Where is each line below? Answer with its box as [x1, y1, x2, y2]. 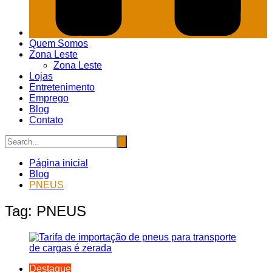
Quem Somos [29, 38, 88, 49]
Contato [29, 115, 63, 126]
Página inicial [29, 158, 88, 169]
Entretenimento [29, 82, 95, 93]
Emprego [29, 93, 69, 104]
